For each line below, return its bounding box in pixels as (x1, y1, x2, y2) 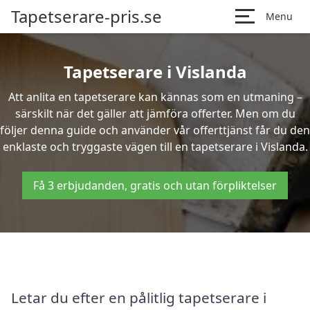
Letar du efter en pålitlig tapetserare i (11, 287, 266, 307)
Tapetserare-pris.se (11, 5, 162, 28)
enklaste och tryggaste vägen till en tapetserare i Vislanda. (2, 139, 308, 154)
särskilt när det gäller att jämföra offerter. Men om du (15, 106, 295, 121)
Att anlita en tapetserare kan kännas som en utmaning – (8, 89, 302, 104)
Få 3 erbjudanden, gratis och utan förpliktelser (33, 178, 277, 193)
